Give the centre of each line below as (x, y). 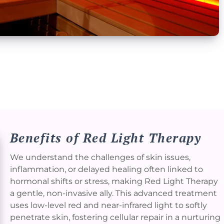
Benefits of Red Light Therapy (105, 138)
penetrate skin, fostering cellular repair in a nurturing (115, 217)
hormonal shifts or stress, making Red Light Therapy (114, 181)
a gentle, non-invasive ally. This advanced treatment (113, 193)
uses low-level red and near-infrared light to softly (108, 205)
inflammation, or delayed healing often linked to (106, 169)
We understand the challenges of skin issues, (100, 157)
